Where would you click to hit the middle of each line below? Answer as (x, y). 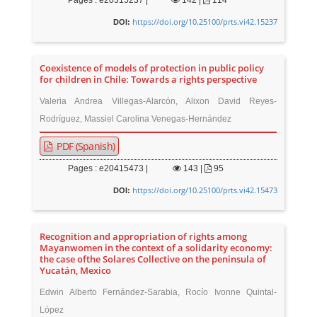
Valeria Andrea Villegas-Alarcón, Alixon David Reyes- (158, 102)
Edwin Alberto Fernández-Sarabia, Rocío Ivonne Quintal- (158, 293)
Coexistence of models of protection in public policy (152, 69)
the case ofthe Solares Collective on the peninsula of (153, 260)
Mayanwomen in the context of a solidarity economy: (156, 248)
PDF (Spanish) (85, 146)
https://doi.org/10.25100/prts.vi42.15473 (204, 190)
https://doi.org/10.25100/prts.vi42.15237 (204, 22)
